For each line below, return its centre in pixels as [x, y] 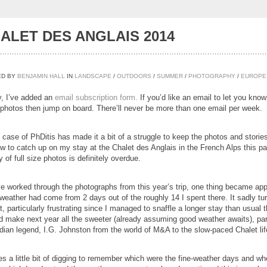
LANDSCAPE [93, 76]
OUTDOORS [134, 76]
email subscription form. [96, 97]
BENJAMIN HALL [41, 76]
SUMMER [170, 76]
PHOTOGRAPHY [212, 76]
